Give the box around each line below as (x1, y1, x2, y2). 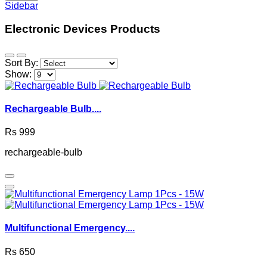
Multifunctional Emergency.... (5, 223, 135, 234)
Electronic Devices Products (5, 22, 160, 35)
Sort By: (5, 57, 38, 68)
